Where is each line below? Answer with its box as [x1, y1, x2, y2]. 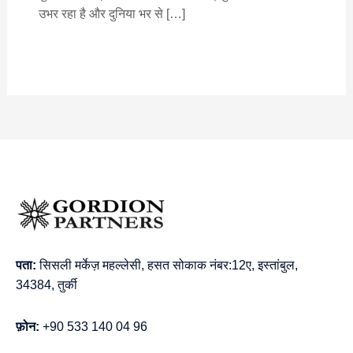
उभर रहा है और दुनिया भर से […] [38, 7, 185, 21]
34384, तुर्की [16, 277, 77, 292]
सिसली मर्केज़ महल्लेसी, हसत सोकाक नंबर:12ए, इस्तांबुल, [36, 258, 298, 272]
